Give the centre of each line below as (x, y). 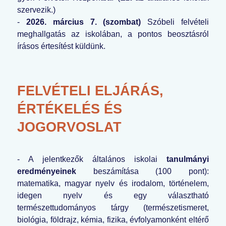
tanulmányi (188, 159)
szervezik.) (36, 10)
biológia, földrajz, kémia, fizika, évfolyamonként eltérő (113, 220)
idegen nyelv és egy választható (113, 196)
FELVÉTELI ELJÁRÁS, (90, 91)
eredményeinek (47, 172)
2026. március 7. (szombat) (83, 22)
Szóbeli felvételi (175, 22)
